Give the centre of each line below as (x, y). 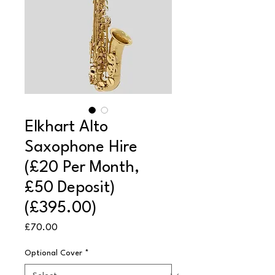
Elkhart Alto (66, 127)
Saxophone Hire (81, 147)
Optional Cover (53, 253)
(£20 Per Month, (82, 167)
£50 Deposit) (70, 188)
